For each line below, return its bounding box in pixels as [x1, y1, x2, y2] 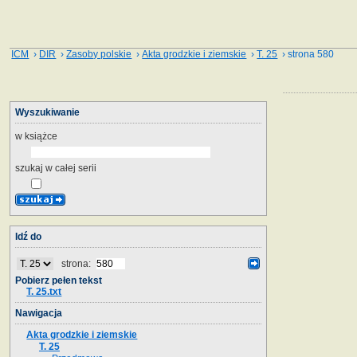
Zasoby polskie [66, 49, 132, 60]
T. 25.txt [26, 285, 62, 297]
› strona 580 [277, 49, 335, 60]
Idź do [15, 230, 41, 242]
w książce [15, 130, 57, 142]
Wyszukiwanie [15, 106, 80, 118]
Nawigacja [15, 307, 62, 319]
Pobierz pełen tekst [15, 274, 102, 286]
